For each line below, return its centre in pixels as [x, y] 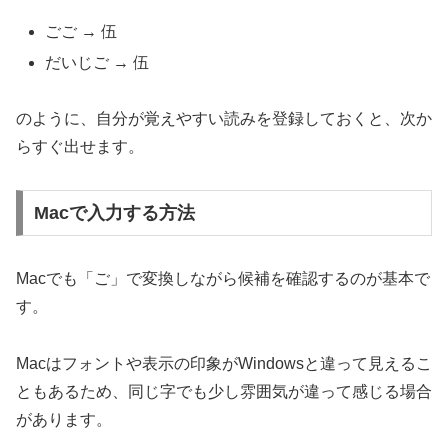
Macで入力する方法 [114, 213]
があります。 [64, 419]
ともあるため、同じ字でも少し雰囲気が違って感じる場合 [224, 391]
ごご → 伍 [81, 31]
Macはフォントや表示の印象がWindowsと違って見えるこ [224, 363]
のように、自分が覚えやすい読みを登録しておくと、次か [224, 119]
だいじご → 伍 [97, 62]
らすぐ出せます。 [80, 147]
